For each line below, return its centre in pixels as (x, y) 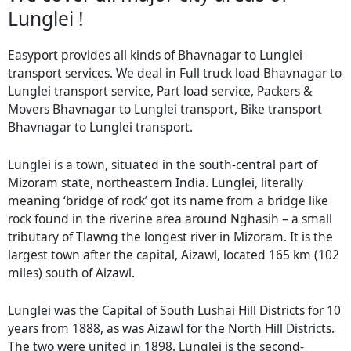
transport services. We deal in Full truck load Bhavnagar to (175, 73)
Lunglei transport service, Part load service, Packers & (160, 91)
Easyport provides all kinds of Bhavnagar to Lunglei (155, 55)
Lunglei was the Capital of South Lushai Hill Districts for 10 (174, 310)
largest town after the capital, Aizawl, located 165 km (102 (174, 255)
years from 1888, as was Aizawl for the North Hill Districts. (171, 328)
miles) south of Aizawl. (71, 273)
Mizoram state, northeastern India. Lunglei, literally (156, 183)
